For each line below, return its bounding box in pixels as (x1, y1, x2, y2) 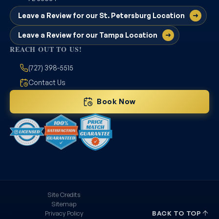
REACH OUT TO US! (10, 44, 82, 54)
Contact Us (28, 78, 66, 87)
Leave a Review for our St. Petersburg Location (18, 11, 185, 20)
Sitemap (51, 199, 76, 208)
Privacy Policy (44, 209, 83, 217)
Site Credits (47, 190, 81, 198)
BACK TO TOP (152, 209, 201, 218)
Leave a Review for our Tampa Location (18, 30, 157, 39)
